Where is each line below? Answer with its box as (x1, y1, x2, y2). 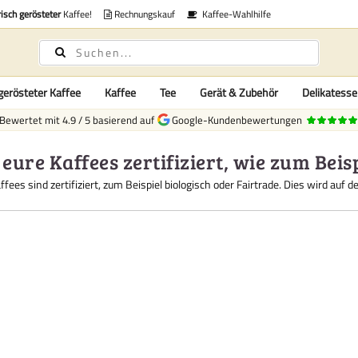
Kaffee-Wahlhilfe (197, 6, 271, 22)
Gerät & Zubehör (199, 84, 278, 101)
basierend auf (92, 112, 157, 128)
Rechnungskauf (112, 6, 175, 22)
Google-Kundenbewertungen (169, 112, 302, 128)
